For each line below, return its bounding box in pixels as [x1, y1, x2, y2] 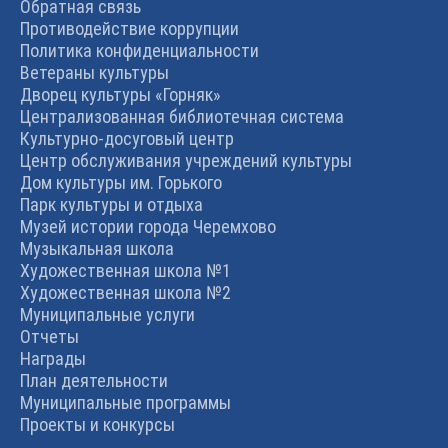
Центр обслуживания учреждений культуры [20, 150, 352, 171]
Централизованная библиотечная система [20, 106, 344, 127]
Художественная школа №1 [20, 260, 231, 281]
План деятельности [20, 370, 168, 391]
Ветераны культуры [20, 62, 169, 83]
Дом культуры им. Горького [20, 172, 222, 193]
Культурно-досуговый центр [20, 128, 234, 149]
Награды [20, 348, 86, 369]
